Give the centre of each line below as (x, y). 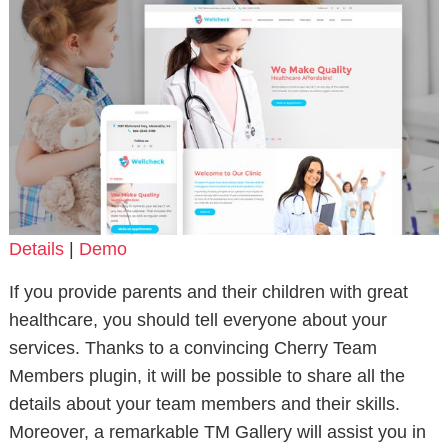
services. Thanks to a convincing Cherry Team (192, 348)
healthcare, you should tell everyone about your (197, 320)
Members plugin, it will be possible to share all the (206, 376)
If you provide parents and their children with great (208, 292)
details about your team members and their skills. (204, 404)
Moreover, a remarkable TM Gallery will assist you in (217, 432)
